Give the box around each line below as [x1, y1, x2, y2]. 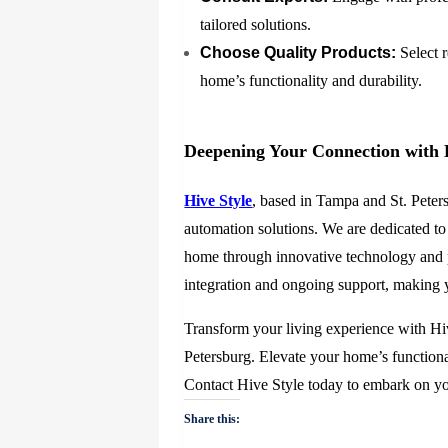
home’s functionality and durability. [200, 72, 423, 90]
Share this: [184, 412, 241, 427]
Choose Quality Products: [200, 44, 397, 62]
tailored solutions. [200, 16, 312, 34]
